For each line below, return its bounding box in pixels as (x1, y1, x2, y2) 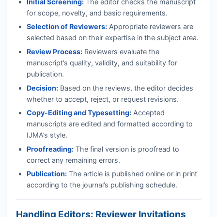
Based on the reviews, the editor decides (58, 83, 193, 92)
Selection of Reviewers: (26, 22, 107, 31)
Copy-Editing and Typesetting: (26, 108, 131, 117)
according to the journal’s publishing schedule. (26, 181, 177, 189)
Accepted (131, 108, 165, 117)
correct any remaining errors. (26, 155, 120, 164)
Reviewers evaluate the (82, 47, 159, 56)
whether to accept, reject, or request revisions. (26, 94, 179, 103)
